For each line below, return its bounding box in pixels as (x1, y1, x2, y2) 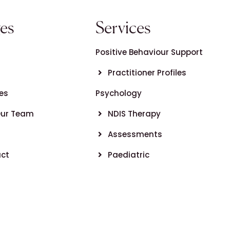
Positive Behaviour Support (95, 46, 203, 57)
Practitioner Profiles (107, 67, 186, 78)
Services (95, 20, 150, 37)
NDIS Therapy (107, 108, 161, 119)
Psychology (95, 87, 142, 99)
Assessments (107, 128, 162, 140)
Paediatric (107, 149, 149, 160)
